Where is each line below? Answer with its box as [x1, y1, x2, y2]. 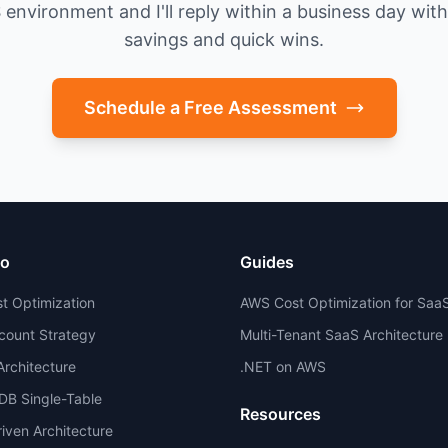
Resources [240, 404, 321, 424]
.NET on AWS [240, 358, 326, 375]
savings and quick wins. [124, 29, 324, 50]
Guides [240, 252, 294, 272]
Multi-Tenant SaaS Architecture [240, 326, 443, 343]
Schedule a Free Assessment [83, 97, 337, 118]
